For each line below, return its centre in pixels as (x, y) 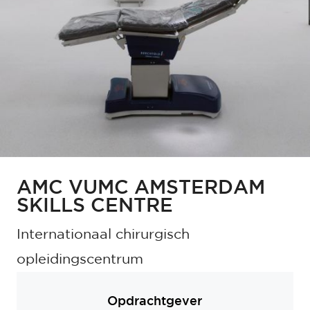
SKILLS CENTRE (94, 207)
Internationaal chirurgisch (103, 235)
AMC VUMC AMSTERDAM (140, 189)
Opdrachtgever (155, 302)
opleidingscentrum (80, 260)
